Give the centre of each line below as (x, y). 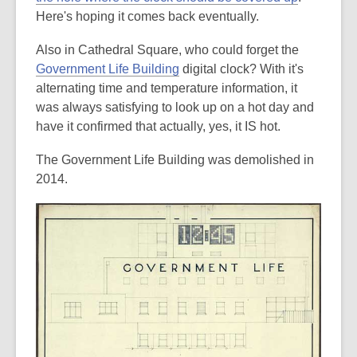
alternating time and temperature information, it (167, 88)
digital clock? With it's (241, 69)
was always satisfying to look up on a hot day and (175, 107)
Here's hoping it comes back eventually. (147, 16)
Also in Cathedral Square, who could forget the (167, 50)
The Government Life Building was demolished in (175, 160)
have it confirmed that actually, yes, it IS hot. (158, 126)
